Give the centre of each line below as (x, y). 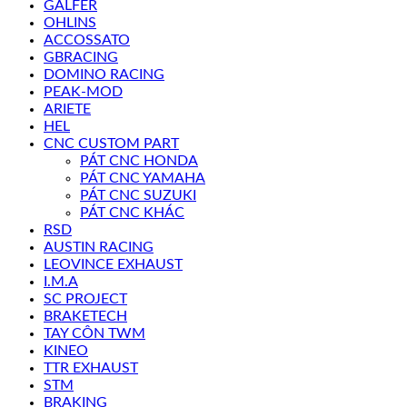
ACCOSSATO (87, 40)
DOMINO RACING (104, 74)
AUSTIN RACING (99, 247)
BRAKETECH (85, 316)
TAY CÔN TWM (94, 333)
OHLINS (70, 23)
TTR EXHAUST (91, 368)
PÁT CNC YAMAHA (143, 178)
